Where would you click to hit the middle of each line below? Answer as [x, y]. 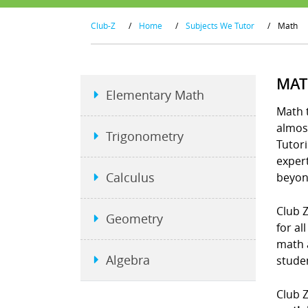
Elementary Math [155, 95]
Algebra [128, 260]
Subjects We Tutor [220, 25]
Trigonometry [145, 136]
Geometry [134, 219]
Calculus [130, 177]
